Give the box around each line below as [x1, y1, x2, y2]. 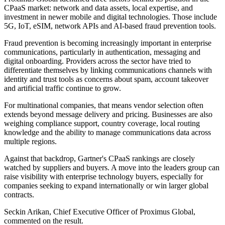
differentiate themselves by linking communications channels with [4, 66, 212, 75]
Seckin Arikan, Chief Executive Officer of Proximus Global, [4, 207, 195, 216]
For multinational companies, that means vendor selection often [4, 101, 203, 110]
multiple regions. [4, 137, 57, 146]
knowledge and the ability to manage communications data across [4, 128, 211, 137]
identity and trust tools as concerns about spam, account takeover [4, 75, 208, 84]
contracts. [4, 190, 34, 199]
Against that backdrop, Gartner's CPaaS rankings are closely [4, 154, 195, 163]
